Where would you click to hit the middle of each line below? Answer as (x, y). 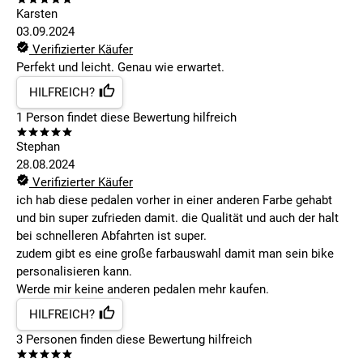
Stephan (38, 147)
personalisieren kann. (74, 272)
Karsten (37, 14)
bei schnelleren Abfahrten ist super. (111, 236)
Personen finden (68, 340)
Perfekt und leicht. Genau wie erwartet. (120, 68)
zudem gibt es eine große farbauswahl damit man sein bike (175, 254)
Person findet (60, 118)
